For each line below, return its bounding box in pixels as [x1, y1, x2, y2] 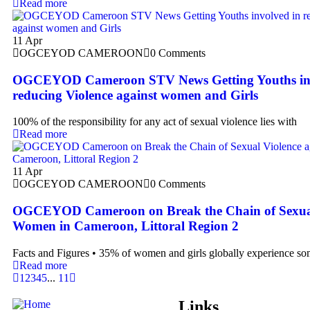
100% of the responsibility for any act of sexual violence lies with [12, 116, 297, 128]
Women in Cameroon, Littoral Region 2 [12, 219, 239, 234]
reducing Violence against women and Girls [12, 87, 258, 102]
